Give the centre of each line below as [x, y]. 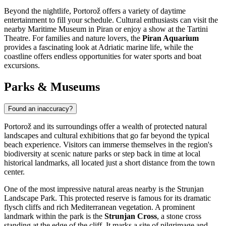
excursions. [22, 65]
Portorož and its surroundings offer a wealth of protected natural [105, 127]
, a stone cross [179, 216]
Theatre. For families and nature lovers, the [73, 38]
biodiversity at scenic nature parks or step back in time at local [102, 154]
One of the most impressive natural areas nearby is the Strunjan [104, 189]
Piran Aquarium [171, 38]
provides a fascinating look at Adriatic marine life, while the [99, 47]
